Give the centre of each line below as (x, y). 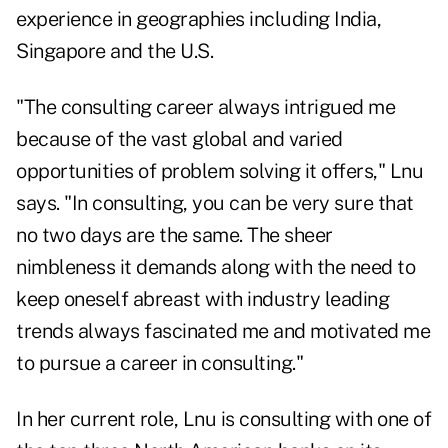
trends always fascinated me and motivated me (223, 331)
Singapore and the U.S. (114, 51)
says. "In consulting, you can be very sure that (215, 203)
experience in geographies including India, (198, 19)
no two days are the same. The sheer (174, 235)
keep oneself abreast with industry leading (202, 299)
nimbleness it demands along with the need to (215, 267)
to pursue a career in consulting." (159, 363)
